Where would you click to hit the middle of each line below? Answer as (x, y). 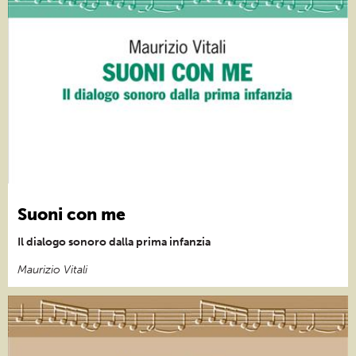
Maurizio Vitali (52, 269)
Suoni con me (72, 214)
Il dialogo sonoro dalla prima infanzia (114, 242)
